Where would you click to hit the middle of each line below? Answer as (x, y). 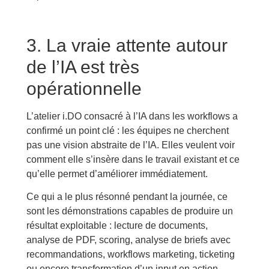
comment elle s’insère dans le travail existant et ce (133, 159)
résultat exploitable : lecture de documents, (117, 226)
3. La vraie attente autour (127, 45)
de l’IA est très (83, 67)
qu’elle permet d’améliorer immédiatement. (117, 174)
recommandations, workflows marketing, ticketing (130, 255)
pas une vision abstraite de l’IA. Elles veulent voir (130, 145)
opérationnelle (84, 88)
